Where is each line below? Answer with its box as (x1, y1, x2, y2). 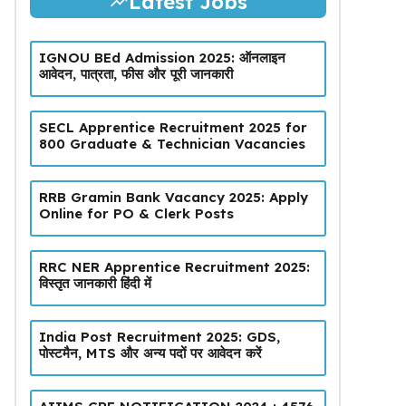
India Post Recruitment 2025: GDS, (38, 327, 280, 345)
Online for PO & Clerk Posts (38, 204, 234, 222)
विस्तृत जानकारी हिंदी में (38, 274, 151, 292)
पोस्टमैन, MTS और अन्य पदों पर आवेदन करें (38, 343, 262, 362)
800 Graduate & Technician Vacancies (38, 134, 305, 152)
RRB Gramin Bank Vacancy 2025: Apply (38, 188, 308, 206)
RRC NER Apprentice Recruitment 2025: (38, 257, 310, 275)
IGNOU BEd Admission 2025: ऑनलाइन (38, 48, 285, 66)
